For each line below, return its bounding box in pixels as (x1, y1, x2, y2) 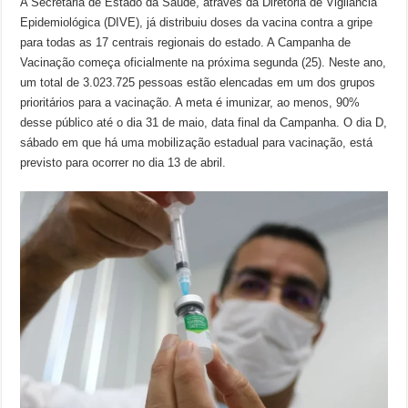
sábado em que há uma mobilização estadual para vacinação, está (20, 136, 373, 149)
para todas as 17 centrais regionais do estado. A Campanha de (20, 36, 352, 49)
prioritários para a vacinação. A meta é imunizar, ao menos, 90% (20, 96, 361, 109)
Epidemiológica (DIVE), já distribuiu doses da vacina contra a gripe (20, 15, 373, 29)
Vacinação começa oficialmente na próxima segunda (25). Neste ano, (20, 56, 387, 69)
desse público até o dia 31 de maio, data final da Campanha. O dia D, (20, 116, 388, 129)
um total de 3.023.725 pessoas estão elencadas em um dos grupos (20, 76, 376, 89)
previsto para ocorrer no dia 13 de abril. (20, 156, 227, 169)
